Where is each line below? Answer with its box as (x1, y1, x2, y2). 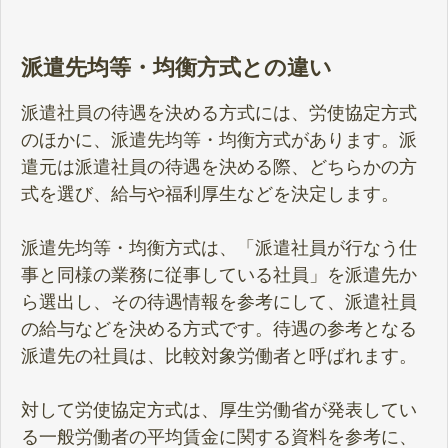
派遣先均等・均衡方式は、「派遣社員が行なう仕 (21, 238, 417, 259)
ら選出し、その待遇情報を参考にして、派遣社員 (21, 292, 417, 313)
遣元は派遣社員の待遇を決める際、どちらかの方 (21, 157, 417, 178)
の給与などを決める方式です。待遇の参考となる (21, 319, 417, 340)
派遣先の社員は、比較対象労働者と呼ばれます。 (21, 346, 417, 367)
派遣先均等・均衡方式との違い (21, 54, 332, 80)
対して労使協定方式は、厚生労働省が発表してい (21, 400, 417, 421)
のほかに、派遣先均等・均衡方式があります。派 (21, 130, 417, 151)
